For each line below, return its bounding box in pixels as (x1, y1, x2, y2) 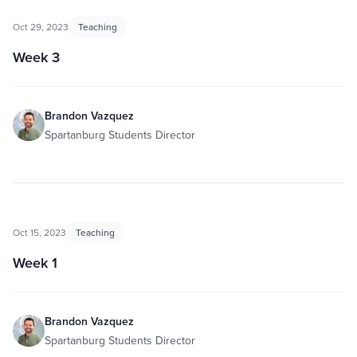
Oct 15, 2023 (13, 226, 66, 239)
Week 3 (13, 47, 60, 67)
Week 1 (13, 253, 57, 273)
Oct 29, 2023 (13, 20, 69, 33)
